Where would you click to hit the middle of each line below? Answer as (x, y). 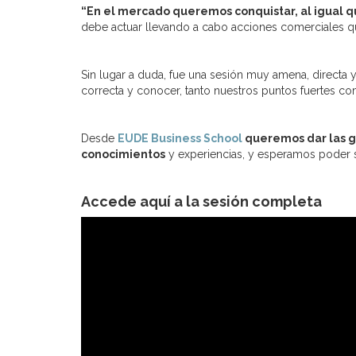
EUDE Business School (181, 138)
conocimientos (123, 154)
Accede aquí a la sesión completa (201, 201)
